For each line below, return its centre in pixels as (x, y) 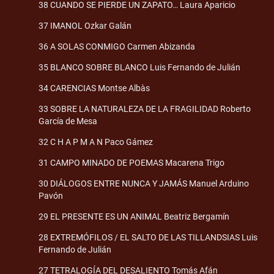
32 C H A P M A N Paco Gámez (96, 142)
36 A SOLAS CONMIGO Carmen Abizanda (117, 46)
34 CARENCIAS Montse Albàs (94, 88)
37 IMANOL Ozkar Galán (85, 25)
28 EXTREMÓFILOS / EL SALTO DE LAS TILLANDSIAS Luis (148, 237)
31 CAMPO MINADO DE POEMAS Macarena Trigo (131, 162)
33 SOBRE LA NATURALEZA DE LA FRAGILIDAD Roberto (145, 109)
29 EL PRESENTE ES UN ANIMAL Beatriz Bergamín (134, 216)
